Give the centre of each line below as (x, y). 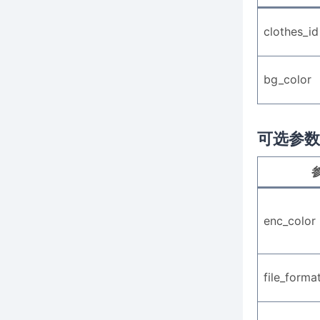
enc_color (289, 221)
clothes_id (291, 31)
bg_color (287, 79)
